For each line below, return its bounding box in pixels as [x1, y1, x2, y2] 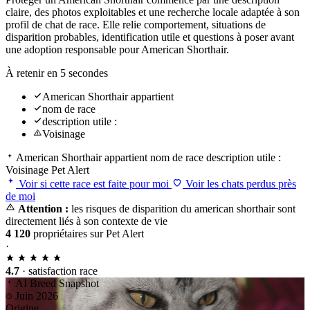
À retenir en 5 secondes [6, 66, 108, 79]
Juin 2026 [12, 289, 58, 302]
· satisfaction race [19, 264, 98, 277]
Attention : [18, 202, 69, 215]
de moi [6, 190, 35, 202]
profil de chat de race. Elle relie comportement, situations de [6, 18, 266, 30]
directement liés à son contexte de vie [6, 215, 167, 227]
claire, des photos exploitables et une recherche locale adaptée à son [6, 6, 300, 18]
